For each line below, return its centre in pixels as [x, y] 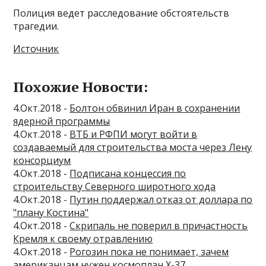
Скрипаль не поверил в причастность [159, 226]
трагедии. [36, 26]
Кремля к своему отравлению [83, 239]
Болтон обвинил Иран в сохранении [155, 108]
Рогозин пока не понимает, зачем [149, 252]
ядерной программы [62, 121]
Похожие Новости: [81, 87]
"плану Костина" [51, 213]
